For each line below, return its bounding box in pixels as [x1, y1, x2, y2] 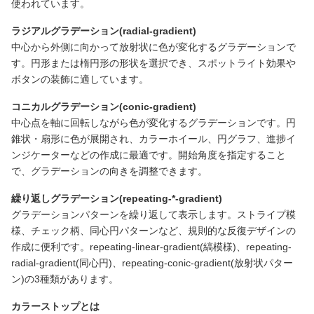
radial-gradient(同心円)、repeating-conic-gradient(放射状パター [11, 257, 293, 268]
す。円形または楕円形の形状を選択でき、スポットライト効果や [11, 57, 296, 69]
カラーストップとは [11, 301, 100, 312]
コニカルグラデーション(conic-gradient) [11, 101, 196, 112]
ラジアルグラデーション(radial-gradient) [11, 25, 196, 36]
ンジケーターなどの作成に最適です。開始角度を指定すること [11, 149, 286, 161]
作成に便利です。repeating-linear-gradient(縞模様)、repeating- [11, 241, 292, 252]
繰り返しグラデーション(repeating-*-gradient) [11, 193, 222, 204]
